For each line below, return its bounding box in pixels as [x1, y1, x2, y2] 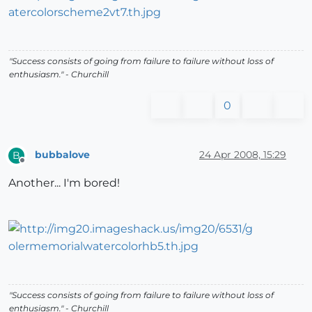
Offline [22, 160, 49, 171]
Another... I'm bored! [8, 175, 120, 189]
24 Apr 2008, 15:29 [199, 148, 286, 162]
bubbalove [35, 148, 90, 162]
